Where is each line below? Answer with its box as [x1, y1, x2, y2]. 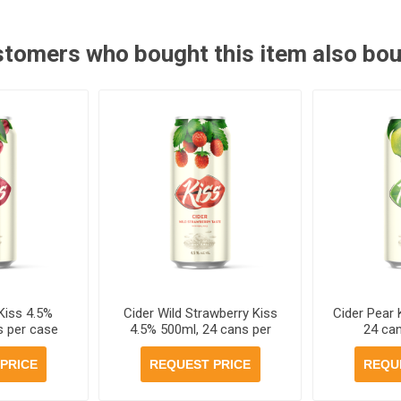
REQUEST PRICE [149, 356, 252, 371]
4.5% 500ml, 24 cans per [129, 320, 271, 337]
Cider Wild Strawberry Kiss [123, 304, 277, 321]
